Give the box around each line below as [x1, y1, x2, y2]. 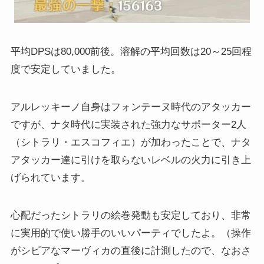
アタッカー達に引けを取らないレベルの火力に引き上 [10, 154, 251, 166]
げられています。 [10, 172, 91, 184]
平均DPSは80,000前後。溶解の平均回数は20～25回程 [10, 46, 252, 58]
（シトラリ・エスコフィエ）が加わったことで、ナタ [10, 137, 251, 148]
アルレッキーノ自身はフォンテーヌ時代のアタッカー [10, 101, 251, 113]
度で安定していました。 [10, 64, 121, 75]
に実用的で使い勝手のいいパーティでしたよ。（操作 [10, 227, 251, 239]
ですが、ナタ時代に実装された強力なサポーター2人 [10, 119, 246, 131]
